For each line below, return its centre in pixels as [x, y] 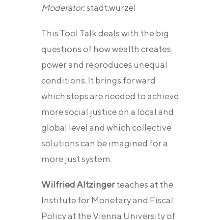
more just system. [77, 159]
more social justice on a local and [108, 112]
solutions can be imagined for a [105, 143]
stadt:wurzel [110, 8]
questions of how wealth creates [106, 49]
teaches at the [144, 185]
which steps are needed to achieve [110, 96]
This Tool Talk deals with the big [105, 33]
